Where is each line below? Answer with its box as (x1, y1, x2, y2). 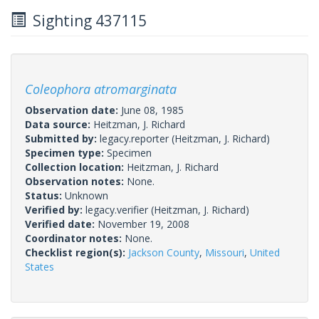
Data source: (25, 117, 93, 131)
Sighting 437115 (26, 10, 147, 31)
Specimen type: (25, 145, 107, 159)
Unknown (65, 188, 108, 202)
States (25, 259, 54, 273)
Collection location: (25, 159, 127, 174)
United (250, 245, 280, 259)
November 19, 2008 (98, 216, 189, 231)
